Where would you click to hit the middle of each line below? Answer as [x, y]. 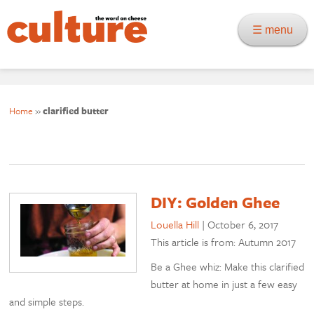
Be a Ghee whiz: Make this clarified [228, 267]
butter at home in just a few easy [224, 284]
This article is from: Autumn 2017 [224, 242]
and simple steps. [47, 302]
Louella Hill [175, 225]
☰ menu [277, 30]
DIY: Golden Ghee [216, 203]
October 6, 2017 [243, 225]
